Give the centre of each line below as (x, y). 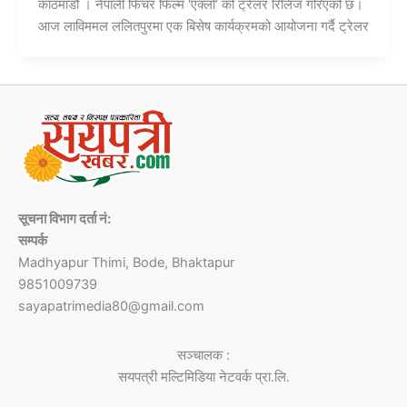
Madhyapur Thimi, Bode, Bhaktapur (126, 262)
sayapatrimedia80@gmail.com (111, 306)
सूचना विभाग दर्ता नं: (65, 218)
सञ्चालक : (203, 355)
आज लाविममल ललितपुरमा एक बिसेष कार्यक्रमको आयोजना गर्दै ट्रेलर (203, 27)
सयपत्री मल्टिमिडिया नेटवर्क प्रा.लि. (203, 377)
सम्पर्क (33, 240)
